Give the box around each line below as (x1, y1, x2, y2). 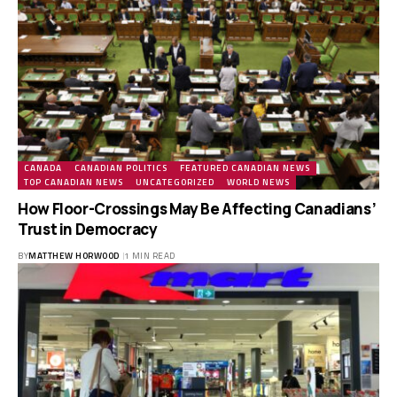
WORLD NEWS (227, 175, 290, 190)
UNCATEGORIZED (136, 175, 214, 190)
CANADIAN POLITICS (74, 161, 167, 175)
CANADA (24, 161, 62, 175)
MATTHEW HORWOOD (28, 249, 120, 263)
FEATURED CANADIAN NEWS (180, 161, 310, 175)
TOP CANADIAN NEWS (24, 175, 123, 190)
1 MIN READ (123, 249, 175, 263)
